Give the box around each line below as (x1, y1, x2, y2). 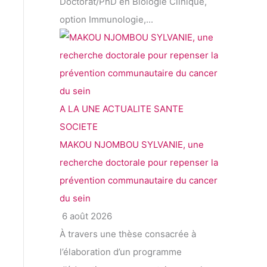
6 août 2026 (60, 210, 112, 222)
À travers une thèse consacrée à (60, 228, 196, 240)
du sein (60, 193, 91, 204)
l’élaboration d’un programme (60, 246, 182, 258)
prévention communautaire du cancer (60, 175, 218, 187)
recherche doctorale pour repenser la (60, 157, 218, 169)
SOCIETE (60, 121, 98, 133)
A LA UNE (60, 103, 100, 115)
